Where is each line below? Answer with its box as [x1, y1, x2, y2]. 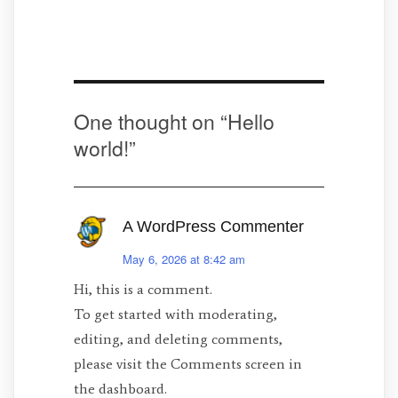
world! [73, 133, 129, 163]
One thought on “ [73, 107, 227, 137]
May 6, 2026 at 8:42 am [123, 251, 246, 268]
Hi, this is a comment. [73, 281, 212, 298]
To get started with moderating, [73, 306, 277, 323]
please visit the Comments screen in [73, 355, 302, 373]
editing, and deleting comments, [73, 330, 283, 348]
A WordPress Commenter [123, 218, 305, 236]
